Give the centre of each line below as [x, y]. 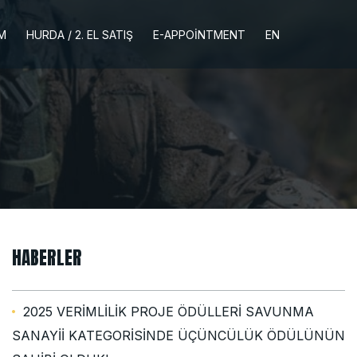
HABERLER [47, 258]
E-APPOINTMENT [199, 34]
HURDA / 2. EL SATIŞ [80, 34]
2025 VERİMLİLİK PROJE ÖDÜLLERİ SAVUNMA [169, 311]
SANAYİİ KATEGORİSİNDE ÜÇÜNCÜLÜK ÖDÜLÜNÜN [178, 335]
